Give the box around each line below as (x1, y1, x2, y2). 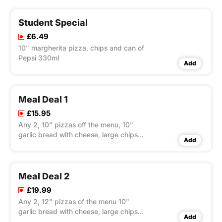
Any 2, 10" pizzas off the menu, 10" (18, 120, 133, 129)
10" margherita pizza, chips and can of (18, 44, 144, 53)
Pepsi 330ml (18, 54, 59, 62)
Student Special (18, 17, 88, 28)
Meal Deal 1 (18, 94, 68, 105)
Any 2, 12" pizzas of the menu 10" (18, 197, 129, 206)
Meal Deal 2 (18, 171, 69, 182)
